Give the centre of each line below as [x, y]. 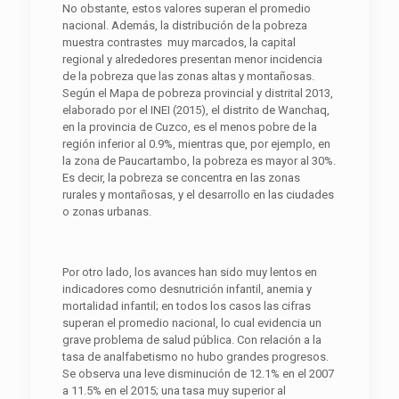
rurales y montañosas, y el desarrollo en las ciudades [198, 195]
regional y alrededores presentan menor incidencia [192, 60]
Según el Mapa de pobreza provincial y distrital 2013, [197, 94]
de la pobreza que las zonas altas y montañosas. [188, 77]
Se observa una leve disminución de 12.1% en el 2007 [198, 374]
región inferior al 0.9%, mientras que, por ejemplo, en [196, 144]
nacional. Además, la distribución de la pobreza [184, 26]
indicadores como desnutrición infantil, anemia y [187, 289]
